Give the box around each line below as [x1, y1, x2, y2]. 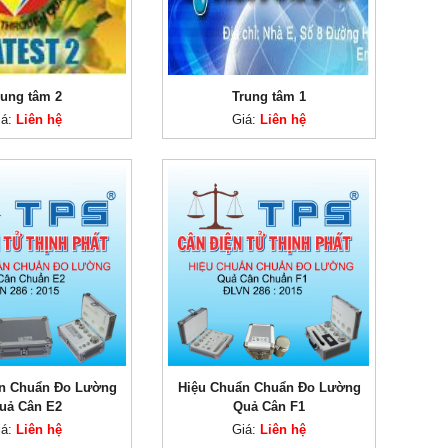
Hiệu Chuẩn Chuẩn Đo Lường [177, 380, 361, 395]
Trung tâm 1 [232, 89, 307, 104]
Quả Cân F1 [233, 399, 306, 414]
